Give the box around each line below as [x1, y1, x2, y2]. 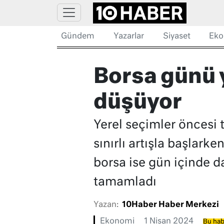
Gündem [61, 32, 94, 40]
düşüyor [93, 92, 182, 113]
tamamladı [93, 176, 156, 188]
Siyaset [162, 32, 190, 40]
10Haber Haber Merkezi [121, 201, 219, 209]
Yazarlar [113, 32, 144, 40]
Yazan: [93, 201, 118, 209]
